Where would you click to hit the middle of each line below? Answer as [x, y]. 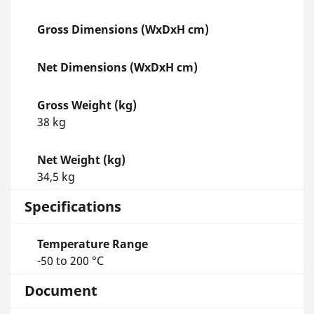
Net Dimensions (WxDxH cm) [117, 68]
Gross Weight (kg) [87, 105]
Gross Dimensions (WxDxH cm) [123, 30]
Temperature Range [93, 244]
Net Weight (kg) [81, 160]
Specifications [73, 207]
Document [61, 291]
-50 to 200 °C [70, 261]
